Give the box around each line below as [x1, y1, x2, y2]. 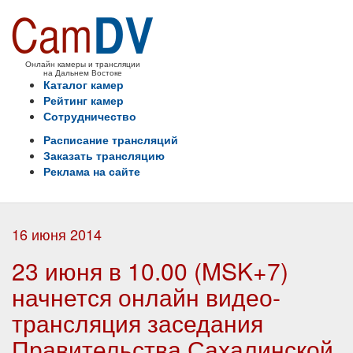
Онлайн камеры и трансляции [25, 58, 140, 69]
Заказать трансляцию [43, 147, 165, 163]
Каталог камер [43, 76, 124, 92]
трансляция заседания [12, 306, 263, 340]
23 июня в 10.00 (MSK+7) [12, 254, 288, 288]
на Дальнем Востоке [43, 66, 122, 78]
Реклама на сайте [43, 163, 140, 179]
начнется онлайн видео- [12, 280, 281, 314]
